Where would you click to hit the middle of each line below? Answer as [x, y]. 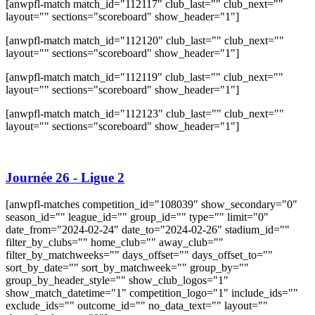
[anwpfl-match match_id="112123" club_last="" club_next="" [145, 113]
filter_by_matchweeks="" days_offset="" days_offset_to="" [139, 255]
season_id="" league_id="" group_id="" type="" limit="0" [137, 217]
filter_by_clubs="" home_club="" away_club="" [115, 243]
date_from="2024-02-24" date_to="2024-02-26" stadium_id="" [148, 230]
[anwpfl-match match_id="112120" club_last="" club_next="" [145, 40]
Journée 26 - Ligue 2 [65, 177]
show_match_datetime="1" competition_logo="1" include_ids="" [152, 293]
